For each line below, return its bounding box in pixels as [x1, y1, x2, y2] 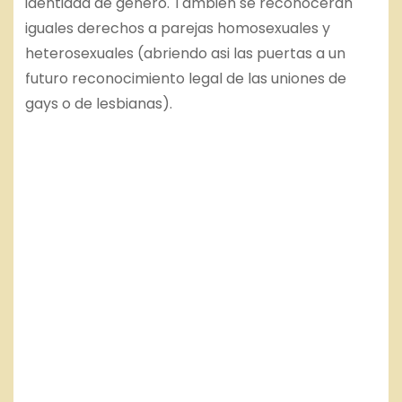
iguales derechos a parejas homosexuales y [24, 18, 330, 39]
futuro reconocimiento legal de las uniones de [24, 68, 346, 90]
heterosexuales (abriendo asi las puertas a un [24, 43, 345, 65]
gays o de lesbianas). [24, 93, 172, 115]
